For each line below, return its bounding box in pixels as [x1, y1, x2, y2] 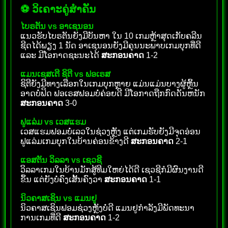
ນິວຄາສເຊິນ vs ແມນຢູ [20, 193, 97, 203]
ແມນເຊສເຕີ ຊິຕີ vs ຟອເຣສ [20, 69, 110, 78]
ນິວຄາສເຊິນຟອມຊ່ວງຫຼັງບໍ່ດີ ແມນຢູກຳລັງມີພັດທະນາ [20, 203, 194, 212]
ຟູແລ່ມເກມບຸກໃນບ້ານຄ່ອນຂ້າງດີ [20, 136, 131, 146]
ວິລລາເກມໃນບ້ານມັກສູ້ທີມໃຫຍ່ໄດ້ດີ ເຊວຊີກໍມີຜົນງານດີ [20, 165, 204, 174]
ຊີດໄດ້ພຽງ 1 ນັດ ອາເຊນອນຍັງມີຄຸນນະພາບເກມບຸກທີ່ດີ [20, 41, 201, 50]
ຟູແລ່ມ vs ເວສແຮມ [20, 117, 86, 126]
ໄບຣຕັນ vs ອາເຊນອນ [20, 21, 94, 31]
